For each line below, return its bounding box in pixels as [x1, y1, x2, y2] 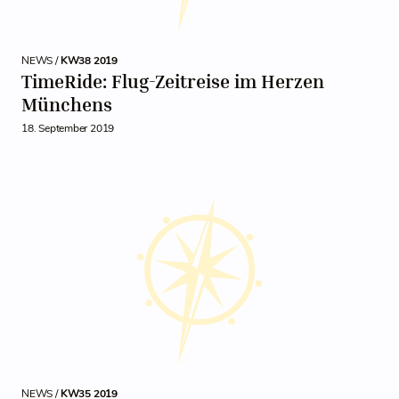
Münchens [21, 94, 112, 116]
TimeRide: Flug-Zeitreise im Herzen [21, 70, 324, 93]
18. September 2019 [21, 121, 114, 135]
